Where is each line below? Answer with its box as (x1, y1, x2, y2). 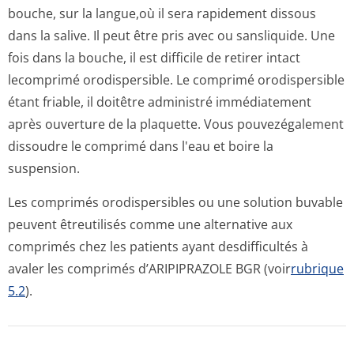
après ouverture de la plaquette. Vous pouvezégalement (8, 115, 344, 133)
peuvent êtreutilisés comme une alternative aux (8, 216, 292, 233)
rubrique (291, 260, 344, 277)
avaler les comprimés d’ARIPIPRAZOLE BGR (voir (8, 260, 291, 277)
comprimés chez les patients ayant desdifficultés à (8, 238, 308, 255)
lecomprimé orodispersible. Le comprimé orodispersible (8, 71, 345, 88)
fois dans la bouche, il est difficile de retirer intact (8, 49, 300, 66)
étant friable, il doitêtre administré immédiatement (8, 93, 311, 111)
